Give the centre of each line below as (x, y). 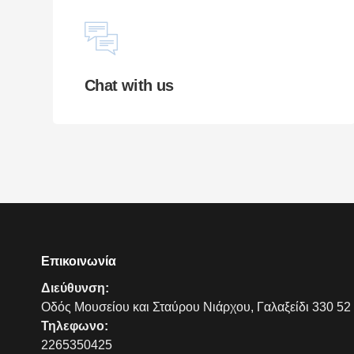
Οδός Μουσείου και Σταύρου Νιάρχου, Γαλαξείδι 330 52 (196, 307)
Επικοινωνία (79, 261)
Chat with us (129, 85)
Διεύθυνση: (75, 288)
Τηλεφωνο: (75, 326)
